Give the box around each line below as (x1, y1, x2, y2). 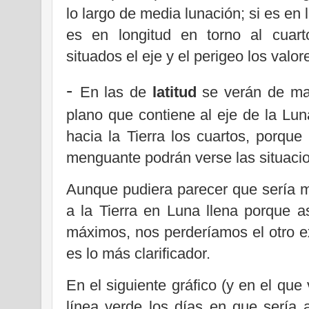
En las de (79, 83, 152, 101)
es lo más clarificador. (66, 244, 210, 262)
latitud (152, 83, 197, 101)
